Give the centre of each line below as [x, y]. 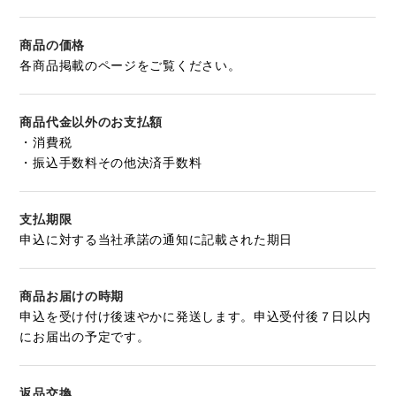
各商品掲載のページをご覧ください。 [130, 66]
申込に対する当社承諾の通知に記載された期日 [156, 240]
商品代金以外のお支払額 [91, 122]
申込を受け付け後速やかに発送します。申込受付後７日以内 [195, 317]
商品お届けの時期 [72, 297]
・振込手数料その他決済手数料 [111, 163]
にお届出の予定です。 [85, 337]
